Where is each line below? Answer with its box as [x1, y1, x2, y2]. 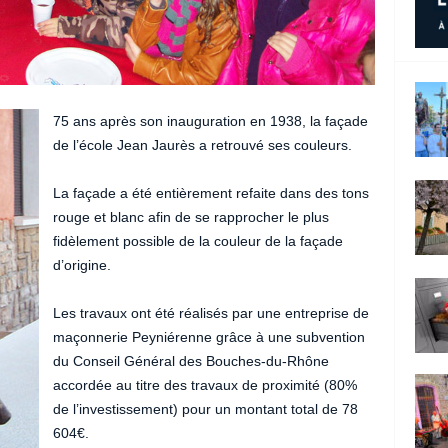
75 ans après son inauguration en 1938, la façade [52, 112, 368, 129]
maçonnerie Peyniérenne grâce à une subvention [52, 328, 365, 345]
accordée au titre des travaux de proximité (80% [52, 376, 357, 393]
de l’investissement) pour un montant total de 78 [52, 400, 358, 417]
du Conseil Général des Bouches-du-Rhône [52, 352, 329, 369]
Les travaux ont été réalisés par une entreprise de [52, 304, 369, 321]
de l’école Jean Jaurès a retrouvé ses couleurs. [52, 136, 352, 153]
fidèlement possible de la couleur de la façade [52, 232, 343, 249]
